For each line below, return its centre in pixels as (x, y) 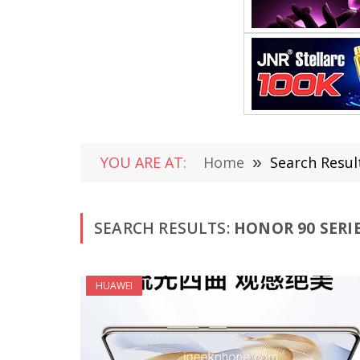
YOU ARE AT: (143, 162)
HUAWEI (114, 286)
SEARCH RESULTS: (164, 228)
